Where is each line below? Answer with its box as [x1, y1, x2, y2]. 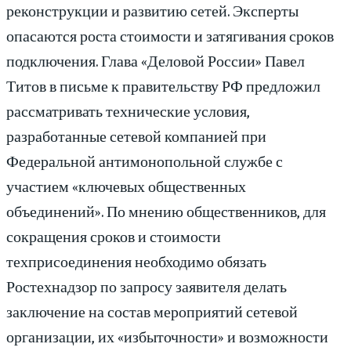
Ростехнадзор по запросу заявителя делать [6, 276, 287, 296]
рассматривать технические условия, [6, 100, 250, 121]
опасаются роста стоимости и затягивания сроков [6, 25, 334, 45]
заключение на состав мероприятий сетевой [6, 301, 298, 321]
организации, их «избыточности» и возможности [6, 326, 328, 346]
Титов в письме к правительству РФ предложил [6, 75, 320, 96]
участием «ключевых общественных [6, 175, 246, 196]
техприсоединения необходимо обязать [6, 251, 266, 271]
